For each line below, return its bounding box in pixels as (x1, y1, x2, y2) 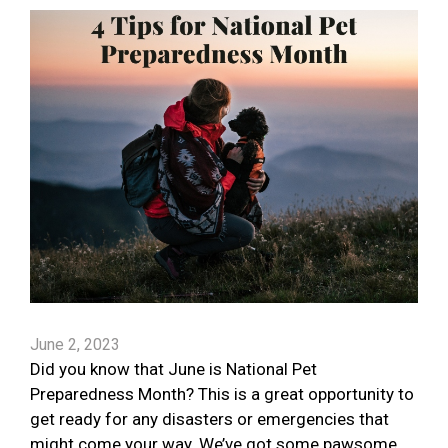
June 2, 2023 (30, 335, 120, 355)
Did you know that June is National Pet (30, 359, 317, 380)
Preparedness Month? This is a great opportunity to (30, 384, 414, 405)
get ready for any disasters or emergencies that (30, 409, 389, 430)
